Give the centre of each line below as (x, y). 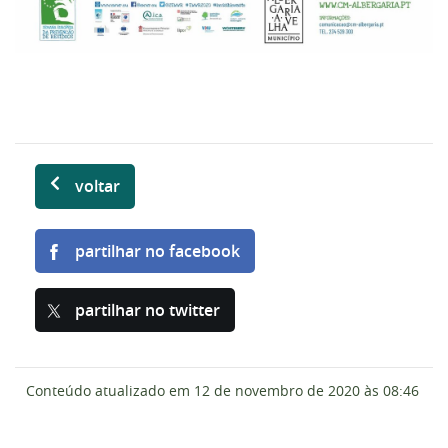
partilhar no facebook (157, 250)
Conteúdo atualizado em (107, 390)
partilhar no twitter (147, 309)
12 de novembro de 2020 (276, 390)
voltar (97, 185)
